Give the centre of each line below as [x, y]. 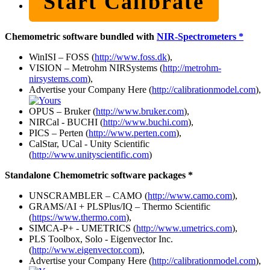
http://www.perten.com [132, 133]
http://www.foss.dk [131, 57]
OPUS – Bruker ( [62, 111]
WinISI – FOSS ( [62, 57]
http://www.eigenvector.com [86, 250]
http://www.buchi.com [146, 122]
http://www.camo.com [190, 195]
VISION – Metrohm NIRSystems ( [96, 67]
